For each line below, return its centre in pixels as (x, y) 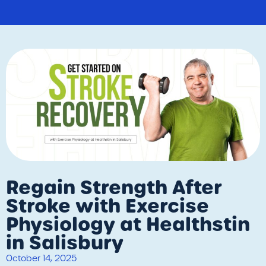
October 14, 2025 (41, 258)
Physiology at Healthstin (128, 224)
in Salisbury (65, 243)
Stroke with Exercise (107, 206)
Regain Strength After (114, 187)
